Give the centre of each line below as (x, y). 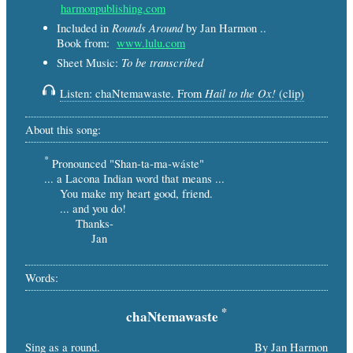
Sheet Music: (89, 63)
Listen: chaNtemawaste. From (132, 93)
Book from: (87, 43)
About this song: (63, 129)
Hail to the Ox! (240, 93)
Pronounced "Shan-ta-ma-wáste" (126, 163)
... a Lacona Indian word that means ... (134, 178)
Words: (42, 277)
